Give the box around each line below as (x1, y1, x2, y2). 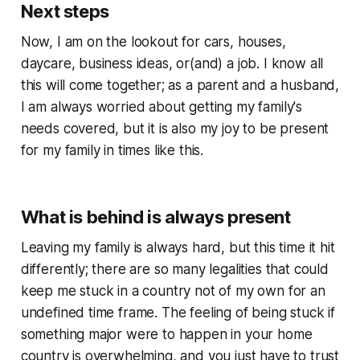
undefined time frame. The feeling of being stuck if (20, 304, 336, 321)
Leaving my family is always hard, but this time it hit (20, 239, 335, 256)
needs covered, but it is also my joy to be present (20, 120, 329, 137)
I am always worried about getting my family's (20, 98, 303, 115)
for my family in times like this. (20, 141, 204, 158)
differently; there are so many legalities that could (20, 260, 329, 277)
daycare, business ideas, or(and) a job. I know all (20, 55, 324, 72)
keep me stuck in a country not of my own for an (20, 282, 325, 299)
